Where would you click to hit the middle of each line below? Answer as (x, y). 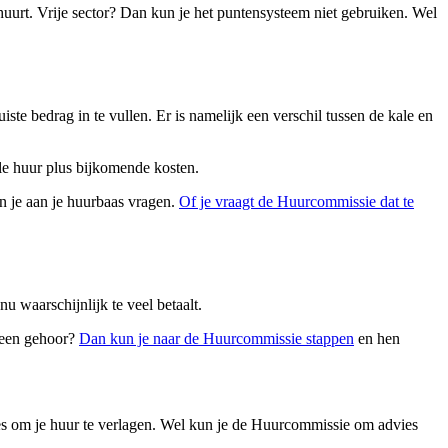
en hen (377, 339)
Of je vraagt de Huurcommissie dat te (296, 202)
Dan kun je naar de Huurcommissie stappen (216, 339)
